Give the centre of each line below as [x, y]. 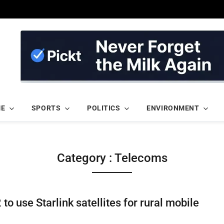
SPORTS [46, 108]
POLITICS [104, 108]
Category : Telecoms [112, 158]
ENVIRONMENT [173, 108]
